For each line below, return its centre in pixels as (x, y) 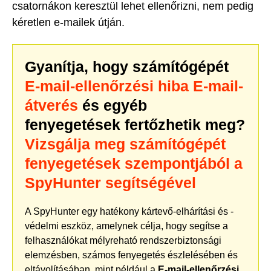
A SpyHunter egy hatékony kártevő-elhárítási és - (129, 212)
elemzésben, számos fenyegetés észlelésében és (131, 255)
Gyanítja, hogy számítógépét (127, 67)
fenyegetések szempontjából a (134, 164)
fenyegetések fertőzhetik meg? (135, 125)
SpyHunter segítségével (110, 183)
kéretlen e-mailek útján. (68, 23)
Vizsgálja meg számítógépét (125, 144)
